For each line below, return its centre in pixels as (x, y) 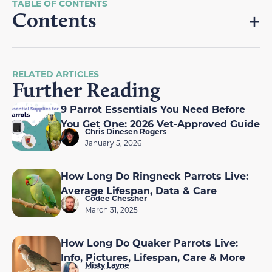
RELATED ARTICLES (56, 73)
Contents (54, 20)
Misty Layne (107, 264)
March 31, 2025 (111, 209)
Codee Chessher (116, 198)
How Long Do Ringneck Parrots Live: (155, 175)
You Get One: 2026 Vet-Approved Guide (160, 123)
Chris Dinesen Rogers (126, 131)
